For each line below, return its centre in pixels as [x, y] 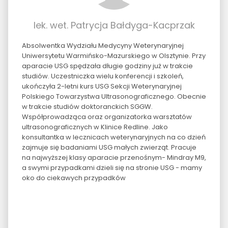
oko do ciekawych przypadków [74, 178]
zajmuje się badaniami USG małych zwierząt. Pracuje [109, 147]
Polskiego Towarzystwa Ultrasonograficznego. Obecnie [114, 96]
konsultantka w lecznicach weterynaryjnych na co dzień [113, 137]
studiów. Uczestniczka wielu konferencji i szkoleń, [103, 76]
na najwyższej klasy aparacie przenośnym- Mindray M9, [114, 157]
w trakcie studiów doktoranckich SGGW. [87, 106]
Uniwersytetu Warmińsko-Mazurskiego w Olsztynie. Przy [113, 55]
